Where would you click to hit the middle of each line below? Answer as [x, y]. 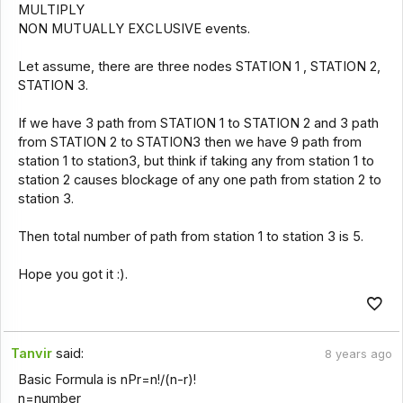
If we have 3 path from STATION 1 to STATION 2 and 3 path [198, 124]
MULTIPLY [51, 10]
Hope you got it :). [72, 275]
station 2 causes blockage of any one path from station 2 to [199, 180]
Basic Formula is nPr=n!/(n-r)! [107, 379]
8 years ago [358, 354]
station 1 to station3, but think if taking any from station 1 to [196, 161]
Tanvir [32, 354]
